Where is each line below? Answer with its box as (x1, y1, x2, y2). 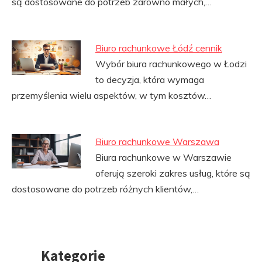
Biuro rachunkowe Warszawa (95, 136, 219, 147)
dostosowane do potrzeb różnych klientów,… (12, 183, 199, 195)
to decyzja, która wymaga (95, 74, 204, 85)
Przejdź (23, 247, 54, 259)
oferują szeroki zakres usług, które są (95, 167, 250, 179)
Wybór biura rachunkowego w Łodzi (95, 58, 247, 70)
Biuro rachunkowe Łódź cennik (95, 42, 222, 54)
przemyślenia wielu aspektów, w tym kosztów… (12, 89, 211, 101)
